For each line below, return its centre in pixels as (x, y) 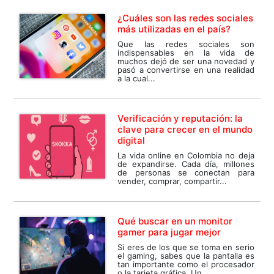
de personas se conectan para (186, 173)
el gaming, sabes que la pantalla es (186, 256)
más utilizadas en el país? (174, 29)
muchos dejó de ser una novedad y (186, 61)
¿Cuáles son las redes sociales (186, 18)
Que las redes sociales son (186, 44)
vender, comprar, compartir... (172, 181)
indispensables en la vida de (186, 53)
